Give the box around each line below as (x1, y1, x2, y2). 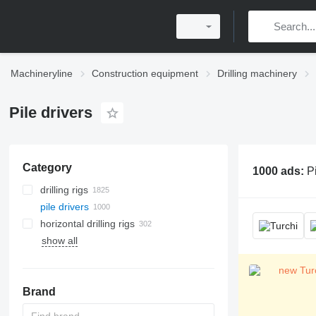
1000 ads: (252, 164, 307, 177)
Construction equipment (92, 68, 198, 79)
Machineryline (11, 68, 73, 79)
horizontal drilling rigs (39, 218, 135, 229)
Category (22, 162, 72, 174)
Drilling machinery (217, 68, 297, 79)
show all (41, 235, 78, 246)
